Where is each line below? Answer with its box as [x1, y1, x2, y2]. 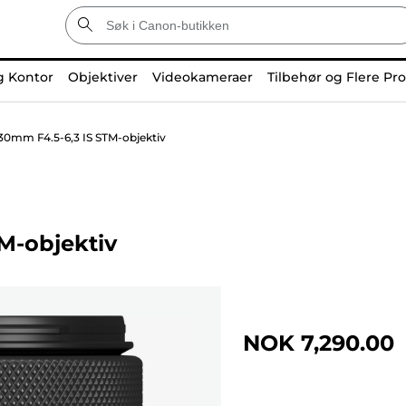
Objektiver [68, 69, 138, 85]
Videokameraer [152, 69, 253, 85]
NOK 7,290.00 [243, 329, 394, 356]
